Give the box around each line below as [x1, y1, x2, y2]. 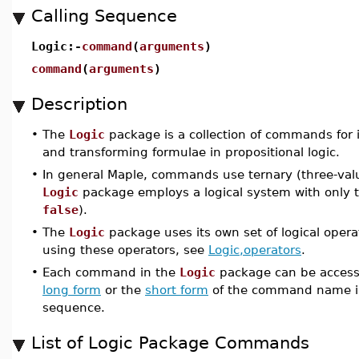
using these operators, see [42, 243, 208, 256]
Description [31, 94, 127, 114]
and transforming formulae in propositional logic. [42, 145, 340, 159]
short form [145, 283, 208, 296]
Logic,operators [208, 243, 301, 256]
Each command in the [42, 265, 179, 279]
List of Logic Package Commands [31, 333, 309, 353]
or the [101, 283, 145, 296]
